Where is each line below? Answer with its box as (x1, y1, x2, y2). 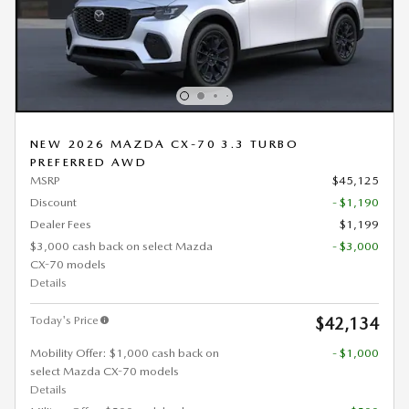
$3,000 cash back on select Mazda (30, 239, 213, 254)
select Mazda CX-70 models (30, 364, 179, 379)
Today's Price (30, 313, 99, 328)
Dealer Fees (30, 217, 91, 232)
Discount (30, 195, 77, 210)
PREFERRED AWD (30, 155, 148, 170)
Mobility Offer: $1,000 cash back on (30, 346, 219, 361)
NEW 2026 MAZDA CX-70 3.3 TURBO (30, 137, 299, 152)
